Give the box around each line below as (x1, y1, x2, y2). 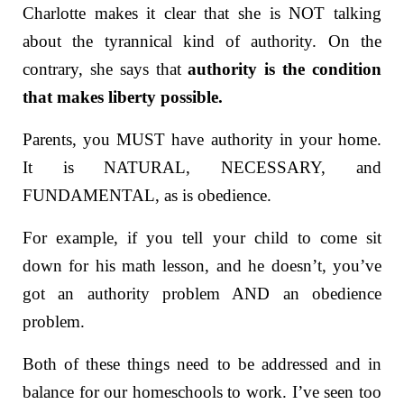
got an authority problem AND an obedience (23, 283, 381, 303)
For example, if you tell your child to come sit (23, 227, 381, 247)
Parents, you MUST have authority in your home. (23, 129, 381, 149)
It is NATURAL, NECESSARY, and (23, 157, 381, 177)
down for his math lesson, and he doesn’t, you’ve (23, 255, 381, 275)
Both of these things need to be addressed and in (23, 353, 381, 373)
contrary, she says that (23, 59, 188, 78)
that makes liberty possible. (23, 87, 224, 106)
